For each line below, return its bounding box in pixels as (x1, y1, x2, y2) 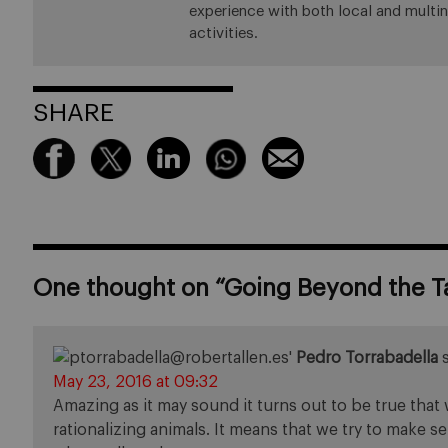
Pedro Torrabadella (296, 350, 438, 367)
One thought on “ (33, 276, 224, 301)
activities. (189, 26, 259, 42)
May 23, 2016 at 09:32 (53, 374, 218, 391)
